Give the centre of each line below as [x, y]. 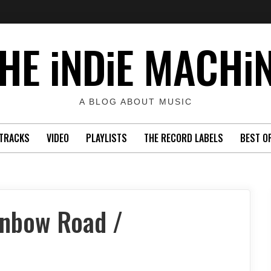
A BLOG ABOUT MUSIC [135, 102]
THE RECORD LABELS [184, 138]
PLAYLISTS [106, 138]
